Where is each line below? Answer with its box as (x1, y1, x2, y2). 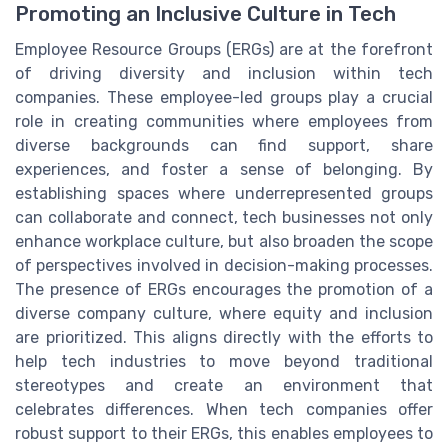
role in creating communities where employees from (15, 111, 433, 131)
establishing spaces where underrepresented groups (15, 183, 433, 203)
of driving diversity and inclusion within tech (15, 63, 433, 83)
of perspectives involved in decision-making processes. (15, 255, 433, 275)
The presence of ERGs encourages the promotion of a (15, 279, 433, 299)
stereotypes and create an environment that (15, 375, 433, 395)
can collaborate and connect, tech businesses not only (15, 207, 433, 227)
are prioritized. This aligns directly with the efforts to (15, 327, 433, 347)
